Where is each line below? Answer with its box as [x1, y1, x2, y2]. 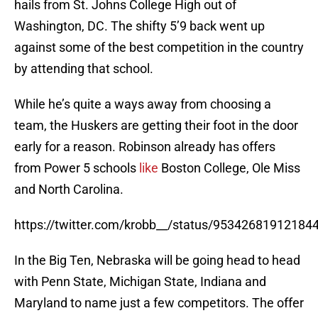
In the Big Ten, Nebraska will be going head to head [14, 253, 300, 268]
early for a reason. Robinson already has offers [14, 139, 275, 155]
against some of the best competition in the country [14, 40, 304, 55]
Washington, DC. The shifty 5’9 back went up [14, 18, 265, 34]
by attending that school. [14, 61, 153, 77]
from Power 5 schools [14, 160, 139, 176]
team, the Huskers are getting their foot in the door [14, 118, 298, 133]
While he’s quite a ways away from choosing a [14, 97, 271, 112]
